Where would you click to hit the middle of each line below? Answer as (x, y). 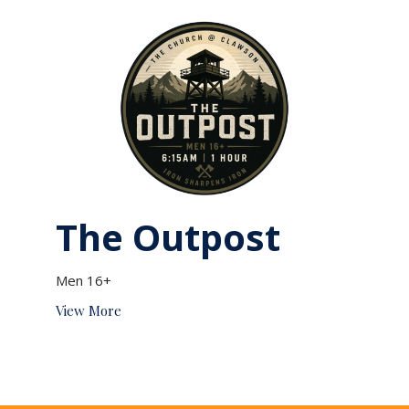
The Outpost (168, 237)
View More (88, 311)
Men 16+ (83, 281)
